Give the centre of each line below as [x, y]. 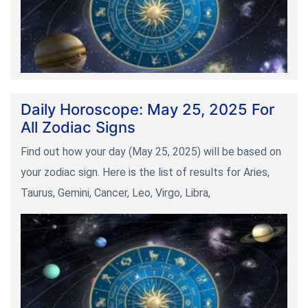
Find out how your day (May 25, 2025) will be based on [151, 151]
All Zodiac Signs [78, 127]
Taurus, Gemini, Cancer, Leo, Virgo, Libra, [115, 192]
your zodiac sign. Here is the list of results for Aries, [145, 172]
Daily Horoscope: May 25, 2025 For [147, 109]
